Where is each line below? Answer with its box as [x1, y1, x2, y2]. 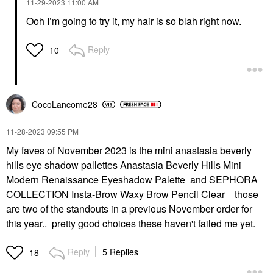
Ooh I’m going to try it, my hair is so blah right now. [26, 14, 244, 29]
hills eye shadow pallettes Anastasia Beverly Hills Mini [6, 158, 241, 172]
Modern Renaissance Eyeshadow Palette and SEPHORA [6, 172, 258, 187]
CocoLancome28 [32, 98, 97, 111]
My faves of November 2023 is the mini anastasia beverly [6, 143, 252, 158]
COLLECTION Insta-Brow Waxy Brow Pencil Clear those [6, 187, 258, 202]
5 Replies [102, 246, 138, 258]
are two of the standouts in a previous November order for [6, 202, 252, 216]
